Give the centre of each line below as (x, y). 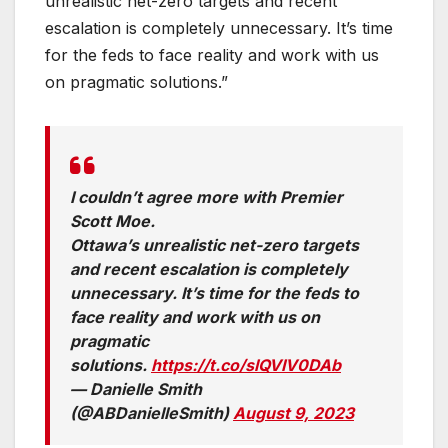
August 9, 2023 (293, 413)
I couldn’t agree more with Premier (206, 197)
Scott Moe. (112, 221)
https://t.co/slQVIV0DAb (246, 365)
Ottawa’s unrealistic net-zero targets (214, 245)
